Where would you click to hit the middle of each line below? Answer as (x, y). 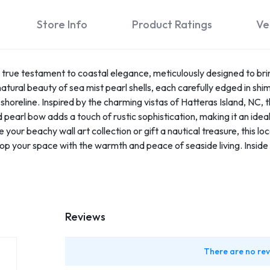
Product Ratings (172, 24)
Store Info (62, 24)
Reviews (85, 216)
